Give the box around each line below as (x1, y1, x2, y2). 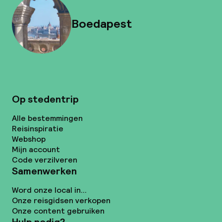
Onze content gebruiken (12, 206, 105, 216)
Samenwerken (12, 165, 77, 177)
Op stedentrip (12, 93, 79, 106)
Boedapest (71, 16, 132, 31)
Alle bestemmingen (12, 113, 83, 123)
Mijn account (12, 144, 60, 155)
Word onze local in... (12, 185, 87, 195)
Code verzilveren (12, 155, 77, 165)
